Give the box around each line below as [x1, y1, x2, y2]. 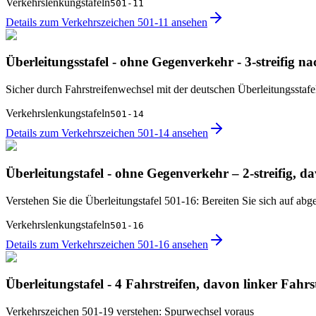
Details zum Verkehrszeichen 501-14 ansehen [6, 127, 208, 140]
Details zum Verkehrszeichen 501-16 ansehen [6, 238, 208, 250]
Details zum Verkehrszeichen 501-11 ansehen [6, 16, 207, 28]
